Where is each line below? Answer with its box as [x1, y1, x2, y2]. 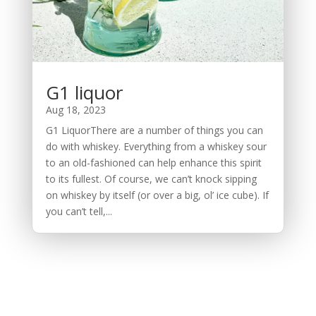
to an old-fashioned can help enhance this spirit [45, 156, 262, 170]
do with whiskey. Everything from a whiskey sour [45, 140, 267, 154]
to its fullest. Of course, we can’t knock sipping [45, 172, 257, 186]
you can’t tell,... [45, 205, 112, 219]
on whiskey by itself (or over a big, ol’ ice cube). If [45, 188, 269, 202]
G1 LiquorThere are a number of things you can [45, 123, 263, 138]
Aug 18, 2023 [45, 103, 106, 117]
